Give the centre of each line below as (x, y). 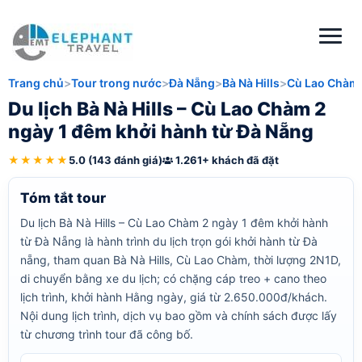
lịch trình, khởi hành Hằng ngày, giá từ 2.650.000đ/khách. (174, 297)
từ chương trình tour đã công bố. (107, 334)
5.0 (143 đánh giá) (116, 160)
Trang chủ (36, 83)
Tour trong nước (116, 83)
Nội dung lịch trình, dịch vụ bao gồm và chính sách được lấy (179, 316)
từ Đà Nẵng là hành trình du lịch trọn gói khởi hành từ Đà (169, 241)
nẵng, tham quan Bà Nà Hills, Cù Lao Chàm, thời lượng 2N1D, (181, 260)
